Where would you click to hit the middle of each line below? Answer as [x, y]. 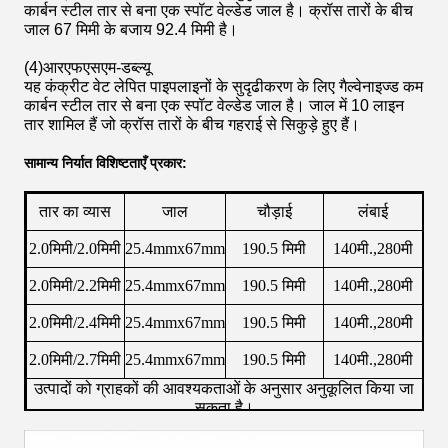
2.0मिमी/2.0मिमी [75, 248]
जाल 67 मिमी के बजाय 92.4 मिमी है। [131, 29]
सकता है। [224, 407]
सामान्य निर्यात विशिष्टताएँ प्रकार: [105, 163]
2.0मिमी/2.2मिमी [75, 285]
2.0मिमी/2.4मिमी [75, 322]
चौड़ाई [274, 211]
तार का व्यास [75, 211]
